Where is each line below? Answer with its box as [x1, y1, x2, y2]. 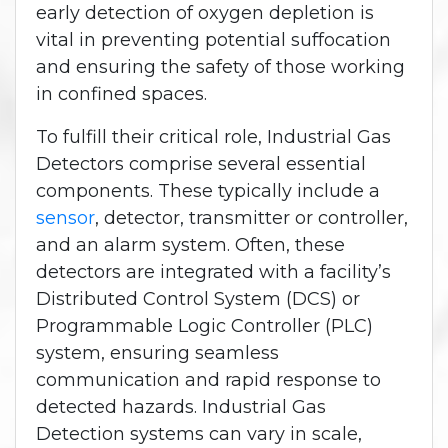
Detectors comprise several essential [36, 152, 366, 175]
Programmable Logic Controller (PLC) [36, 314, 373, 337]
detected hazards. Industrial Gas [36, 395, 326, 418]
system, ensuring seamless [36, 341, 279, 364]
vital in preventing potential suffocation [36, 28, 391, 51]
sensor [36, 206, 95, 229]
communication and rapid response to [36, 368, 381, 391]
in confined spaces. [36, 82, 207, 105]
